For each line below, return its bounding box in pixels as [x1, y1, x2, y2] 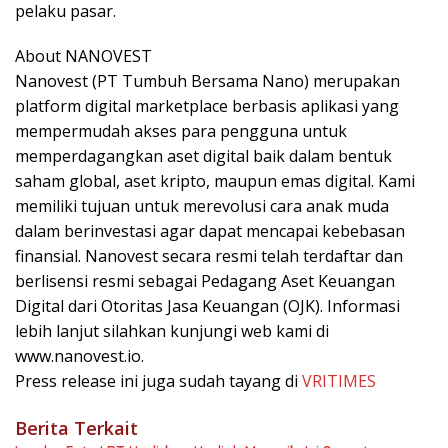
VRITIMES [302, 369, 376, 392]
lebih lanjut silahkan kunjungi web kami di [15, 319, 329, 342]
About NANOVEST [15, 44, 152, 67]
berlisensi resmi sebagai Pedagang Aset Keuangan [15, 269, 395, 292]
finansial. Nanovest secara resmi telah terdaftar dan [15, 244, 403, 267]
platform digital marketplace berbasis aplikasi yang [15, 94, 399, 117]
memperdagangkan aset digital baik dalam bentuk [15, 144, 392, 167]
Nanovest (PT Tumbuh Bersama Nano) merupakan [15, 69, 400, 92]
